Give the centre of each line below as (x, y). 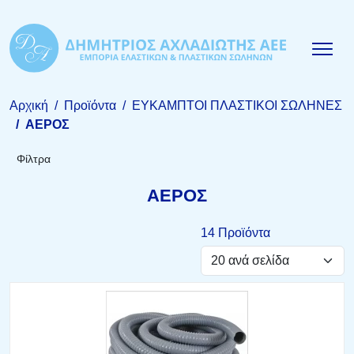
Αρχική (29, 106)
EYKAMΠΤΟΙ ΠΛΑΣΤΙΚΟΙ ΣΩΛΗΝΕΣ (237, 106)
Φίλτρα (34, 159)
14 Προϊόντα (235, 233)
